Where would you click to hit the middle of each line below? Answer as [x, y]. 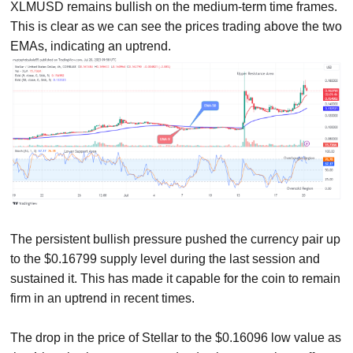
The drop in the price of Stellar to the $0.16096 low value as [176, 338]
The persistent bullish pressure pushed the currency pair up [176, 240]
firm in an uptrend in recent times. [103, 299]
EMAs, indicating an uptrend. [91, 46]
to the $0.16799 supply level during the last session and [165, 259]
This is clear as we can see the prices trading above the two [176, 26]
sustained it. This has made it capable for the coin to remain [176, 279]
